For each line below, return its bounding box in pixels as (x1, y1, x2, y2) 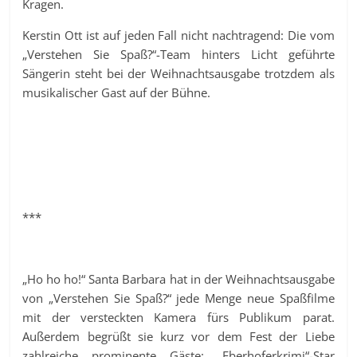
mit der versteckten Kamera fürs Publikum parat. (22, 308, 335, 325)
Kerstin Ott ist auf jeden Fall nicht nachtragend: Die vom (22, 26, 335, 43)
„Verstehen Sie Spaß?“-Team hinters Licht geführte (22, 45, 335, 62)
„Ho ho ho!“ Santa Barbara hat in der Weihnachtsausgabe (22, 270, 335, 287)
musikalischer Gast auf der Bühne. (22, 84, 211, 100)
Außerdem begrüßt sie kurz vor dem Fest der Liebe (22, 328, 335, 344)
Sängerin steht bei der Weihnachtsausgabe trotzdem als (22, 65, 335, 81)
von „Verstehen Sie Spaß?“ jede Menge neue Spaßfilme (22, 289, 335, 306)
